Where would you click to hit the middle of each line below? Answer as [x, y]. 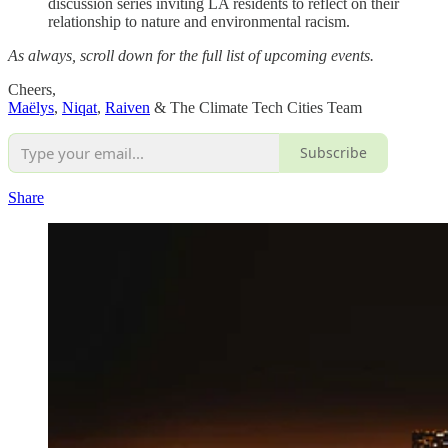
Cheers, [32, 89]
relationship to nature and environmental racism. [199, 21]
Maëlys [31, 107]
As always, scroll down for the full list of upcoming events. [191, 55]
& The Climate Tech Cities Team [256, 107]
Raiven [127, 107]
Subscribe [333, 153]
